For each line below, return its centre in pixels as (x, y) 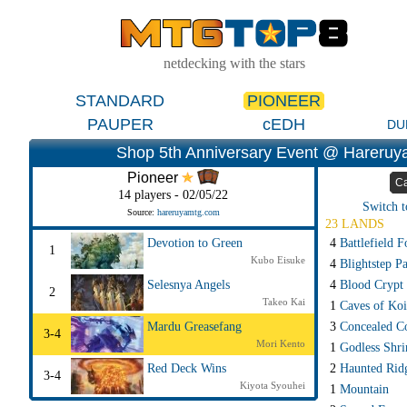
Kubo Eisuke (278, 260)
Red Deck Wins (187, 369)
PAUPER (120, 125)
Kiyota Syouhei (272, 386)
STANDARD (120, 100)
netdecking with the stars (234, 63)
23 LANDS (354, 224)
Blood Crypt (371, 285)
